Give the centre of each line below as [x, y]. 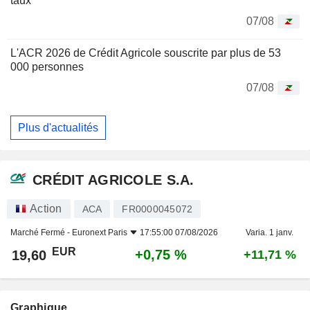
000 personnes [47, 67]
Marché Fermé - [41, 233]
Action [46, 209]
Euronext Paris [100, 233]
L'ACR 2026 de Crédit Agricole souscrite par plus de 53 [146, 53]
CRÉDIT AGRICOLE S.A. [113, 180]
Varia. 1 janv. [270, 233]
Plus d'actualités [58, 127]
